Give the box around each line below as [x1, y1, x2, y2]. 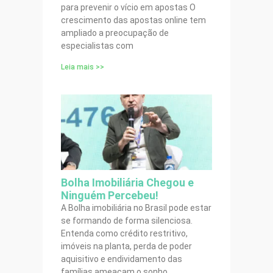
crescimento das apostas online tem [61, 15, 206, 25]
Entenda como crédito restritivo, [61, 228, 188, 238]
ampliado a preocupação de [61, 27, 169, 38]
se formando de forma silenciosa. [61, 215, 193, 225]
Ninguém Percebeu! [61, 188, 158, 202]
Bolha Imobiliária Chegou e [61, 175, 194, 189]
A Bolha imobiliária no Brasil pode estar [61, 202, 211, 213]
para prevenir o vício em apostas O [61, 2, 196, 12]
